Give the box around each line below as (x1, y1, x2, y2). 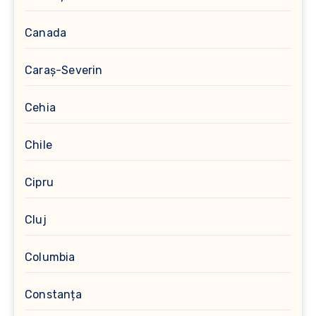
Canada (25, 25, 67, 39)
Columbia (25, 250, 75, 264)
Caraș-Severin (25, 63, 103, 77)
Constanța (25, 287, 82, 301)
